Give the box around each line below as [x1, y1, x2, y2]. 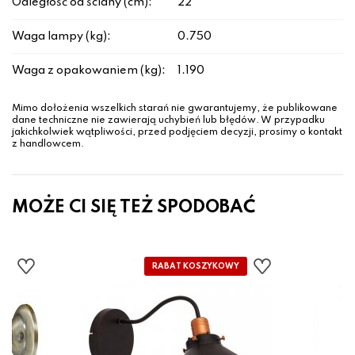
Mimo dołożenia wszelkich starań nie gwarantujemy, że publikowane [12, 104, 338, 114]
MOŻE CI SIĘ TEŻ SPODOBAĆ [12, 199, 255, 217]
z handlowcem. [12, 139, 84, 150]
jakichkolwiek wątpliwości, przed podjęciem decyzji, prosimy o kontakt [12, 128, 342, 138]
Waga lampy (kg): [12, 31, 111, 43]
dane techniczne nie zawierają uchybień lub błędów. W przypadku [12, 116, 325, 126]
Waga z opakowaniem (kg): [12, 65, 166, 77]
